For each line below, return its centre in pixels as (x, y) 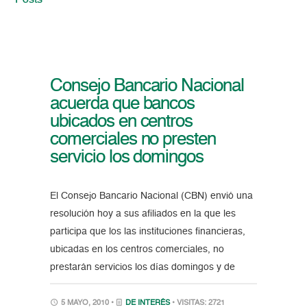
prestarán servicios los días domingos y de (142, 268)
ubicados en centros (121, 122)
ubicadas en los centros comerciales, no (137, 250)
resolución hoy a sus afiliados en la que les (143, 214)
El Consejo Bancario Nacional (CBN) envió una (151, 196)
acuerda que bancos (122, 105)
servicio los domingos (127, 158)
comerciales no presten (133, 140)
